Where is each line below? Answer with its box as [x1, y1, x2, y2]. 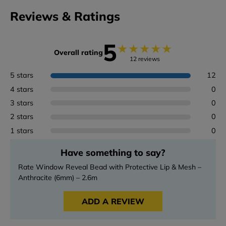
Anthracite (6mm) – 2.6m [18, 173, 97, 183]
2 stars [10, 112, 33, 122]
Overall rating [53, 48, 103, 58]
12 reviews [129, 54, 160, 63]
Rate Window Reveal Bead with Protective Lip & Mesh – [18, 162, 201, 172]
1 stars [10, 126, 33, 135]
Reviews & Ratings [10, 9, 120, 24]
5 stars [10, 71, 33, 80]
